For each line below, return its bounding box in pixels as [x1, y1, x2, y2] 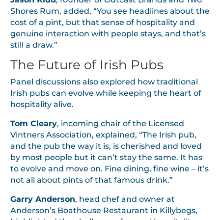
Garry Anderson [10, 194, 75, 204]
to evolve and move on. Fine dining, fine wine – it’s [10, 164, 209, 173]
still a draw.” [10, 40, 57, 50]
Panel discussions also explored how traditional [10, 77, 198, 86]
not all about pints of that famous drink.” [10, 175, 173, 185]
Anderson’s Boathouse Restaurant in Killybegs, [10, 205, 197, 215]
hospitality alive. [10, 99, 74, 109]
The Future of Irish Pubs [10, 56, 164, 73]
